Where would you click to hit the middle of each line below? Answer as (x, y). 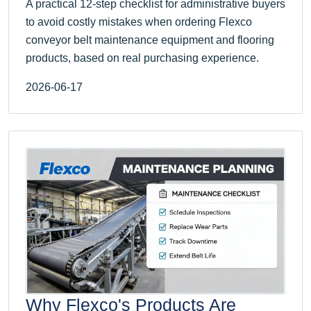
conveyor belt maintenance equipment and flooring (150, 40)
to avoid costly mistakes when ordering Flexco (139, 22)
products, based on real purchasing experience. (142, 58)
